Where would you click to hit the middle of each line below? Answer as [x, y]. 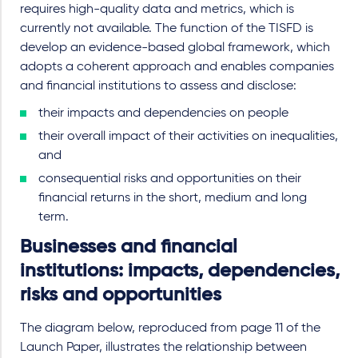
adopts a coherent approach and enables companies [177, 67]
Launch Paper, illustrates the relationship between [163, 348]
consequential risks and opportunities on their [170, 179]
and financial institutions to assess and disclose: [158, 86]
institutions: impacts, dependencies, [180, 271]
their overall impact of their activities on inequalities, [188, 137]
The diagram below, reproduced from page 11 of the [170, 328]
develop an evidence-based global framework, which [175, 48]
